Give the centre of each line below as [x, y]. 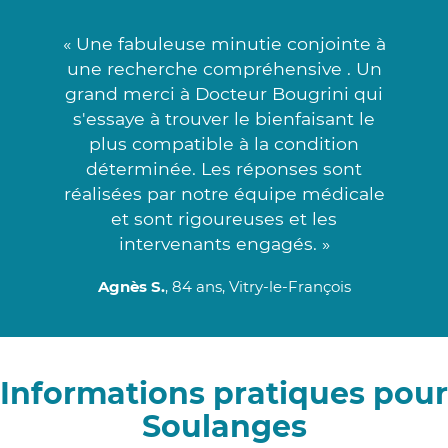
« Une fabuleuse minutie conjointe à [224, 43]
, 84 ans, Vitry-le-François [257, 286]
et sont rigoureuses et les [224, 218]
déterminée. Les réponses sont [224, 168]
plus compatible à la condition [224, 143]
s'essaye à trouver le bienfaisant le [224, 118]
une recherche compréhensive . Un [224, 68]
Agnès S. [131, 286]
